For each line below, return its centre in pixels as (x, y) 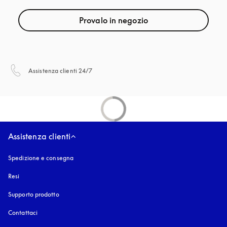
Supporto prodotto (34, 194)
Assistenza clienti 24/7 (61, 71)
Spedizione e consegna (41, 158)
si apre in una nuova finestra (132, 68)
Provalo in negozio (113, 20)
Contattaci (23, 213)
